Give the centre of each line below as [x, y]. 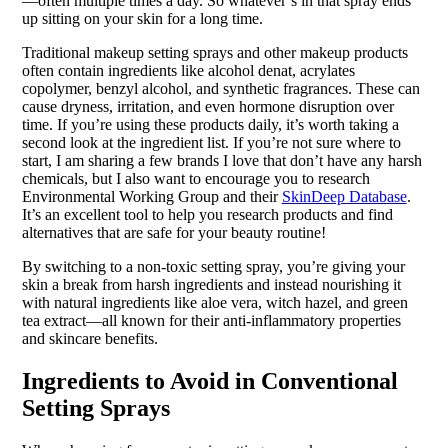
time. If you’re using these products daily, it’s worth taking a [210, 124]
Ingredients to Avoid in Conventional [209, 380]
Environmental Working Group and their [151, 196]
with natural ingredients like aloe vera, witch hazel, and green [214, 302]
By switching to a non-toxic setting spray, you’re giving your [213, 266]
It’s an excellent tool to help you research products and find [207, 214]
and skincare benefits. [89, 338]
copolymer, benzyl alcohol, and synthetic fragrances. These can [220, 88]
